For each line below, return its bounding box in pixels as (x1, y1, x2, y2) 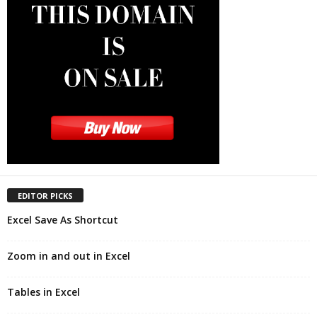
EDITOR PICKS (18, 190, 73, 201)
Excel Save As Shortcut (7, 212, 118, 226)
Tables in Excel (7, 284, 80, 299)
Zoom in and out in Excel (7, 248, 130, 263)
